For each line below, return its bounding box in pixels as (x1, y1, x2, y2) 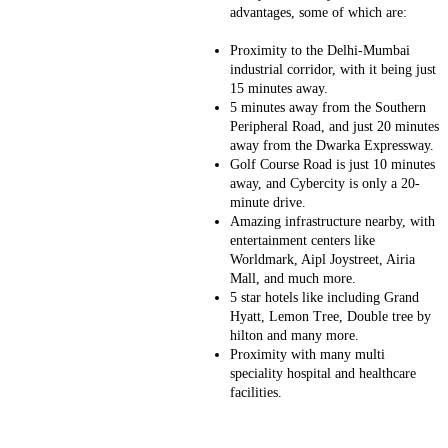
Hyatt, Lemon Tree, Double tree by (229, 308, 431, 324)
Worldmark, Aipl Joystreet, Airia (229, 251, 415, 267)
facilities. (229, 384, 282, 400)
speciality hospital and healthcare (229, 365, 416, 381)
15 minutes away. (229, 80, 332, 96)
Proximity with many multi (229, 346, 385, 362)
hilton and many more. (229, 327, 363, 343)
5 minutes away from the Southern (229, 99, 426, 115)
